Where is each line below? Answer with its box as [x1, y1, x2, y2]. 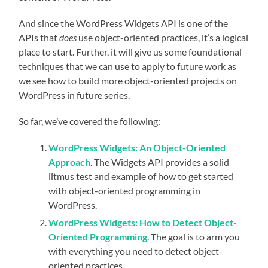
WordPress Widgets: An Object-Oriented [48, 141, 226, 153]
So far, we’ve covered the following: [19, 115, 161, 127]
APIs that [19, 31, 60, 43]
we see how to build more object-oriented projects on [19, 74, 237, 86]
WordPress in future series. [19, 89, 130, 100]
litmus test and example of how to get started [48, 170, 234, 182]
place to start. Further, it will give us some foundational [19, 45, 242, 57]
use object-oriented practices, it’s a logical [77, 31, 249, 43]
